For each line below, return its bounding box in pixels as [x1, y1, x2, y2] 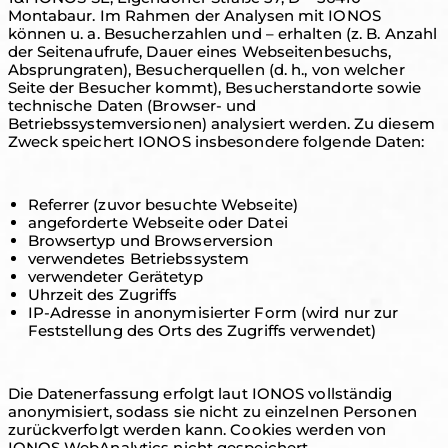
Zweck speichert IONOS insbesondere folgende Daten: [7, 132, 425, 151]
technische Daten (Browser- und [7, 96, 257, 115]
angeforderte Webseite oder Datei [27, 213, 288, 232]
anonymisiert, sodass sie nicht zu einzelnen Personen [7, 402, 417, 421]
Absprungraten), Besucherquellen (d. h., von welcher [7, 60, 405, 79]
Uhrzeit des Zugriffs [27, 285, 178, 304]
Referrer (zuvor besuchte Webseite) [27, 195, 298, 214]
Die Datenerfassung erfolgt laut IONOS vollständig [7, 384, 393, 403]
